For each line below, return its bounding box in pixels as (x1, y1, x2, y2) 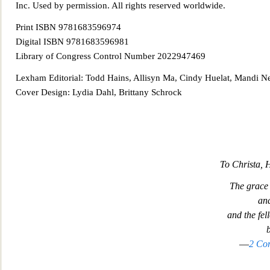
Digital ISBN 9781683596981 (16, 37, 129, 46)
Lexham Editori (16, 73, 74, 83)
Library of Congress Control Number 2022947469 (16, 51, 206, 61)
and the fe (227, 210, 265, 220)
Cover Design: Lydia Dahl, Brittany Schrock (16, 87, 182, 97)
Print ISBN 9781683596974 (16, 22, 121, 32)
